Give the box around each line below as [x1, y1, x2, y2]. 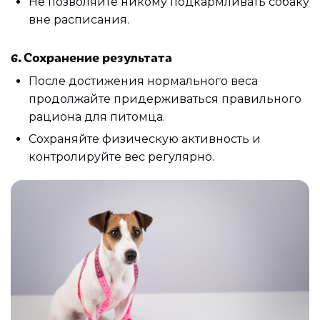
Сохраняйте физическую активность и [29, 131, 261, 146]
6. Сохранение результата [11, 47, 172, 66]
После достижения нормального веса [29, 74, 258, 88]
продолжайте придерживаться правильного [29, 91, 301, 106]
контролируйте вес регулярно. [29, 149, 214, 164]
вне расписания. [29, 13, 129, 27]
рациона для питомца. [29, 109, 165, 124]
